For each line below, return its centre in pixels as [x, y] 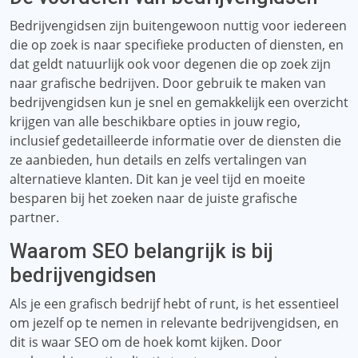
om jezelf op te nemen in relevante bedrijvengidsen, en [174, 323]
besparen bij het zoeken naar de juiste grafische [153, 198]
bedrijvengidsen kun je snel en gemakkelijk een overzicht [179, 102]
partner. [34, 217]
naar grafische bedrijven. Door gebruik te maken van [168, 83]
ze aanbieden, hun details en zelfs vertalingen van [158, 160]
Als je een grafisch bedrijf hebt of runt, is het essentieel [174, 304]
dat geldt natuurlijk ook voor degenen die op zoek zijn [170, 64]
